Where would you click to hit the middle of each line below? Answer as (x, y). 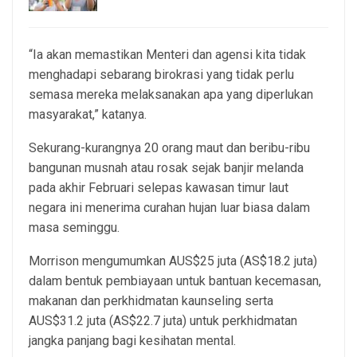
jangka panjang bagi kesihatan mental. (132, 341)
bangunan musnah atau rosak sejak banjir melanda (166, 168)
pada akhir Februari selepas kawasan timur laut (159, 188)
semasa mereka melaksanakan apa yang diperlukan (171, 95)
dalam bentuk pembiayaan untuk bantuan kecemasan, (175, 281)
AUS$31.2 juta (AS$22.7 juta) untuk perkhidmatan (163, 321)
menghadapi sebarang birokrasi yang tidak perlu (161, 75)
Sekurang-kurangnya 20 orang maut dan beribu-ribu (169, 148)
